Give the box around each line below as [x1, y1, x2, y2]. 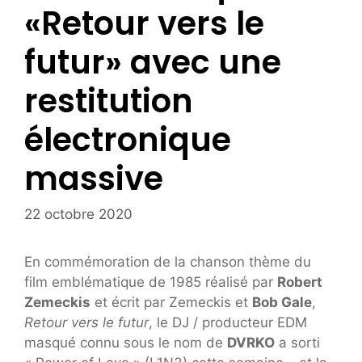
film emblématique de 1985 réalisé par [24, 274, 277, 291]
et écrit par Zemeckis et [90, 294, 252, 311]
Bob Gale [252, 294, 312, 311]
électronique [24, 116, 231, 162]
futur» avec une [24, 39, 281, 85]
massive [24, 155, 163, 201]
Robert [277, 274, 322, 291]
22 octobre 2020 [24, 206, 133, 223]
